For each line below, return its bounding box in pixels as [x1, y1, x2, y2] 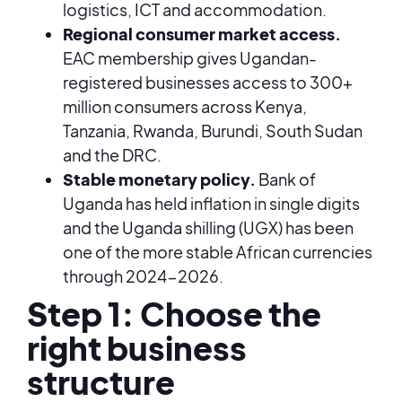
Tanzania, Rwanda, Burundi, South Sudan [63, 120, 363, 141]
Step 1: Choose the [27, 293, 321, 334]
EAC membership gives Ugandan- [63, 48, 317, 68]
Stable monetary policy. [63, 169, 256, 189]
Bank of [256, 169, 316, 189]
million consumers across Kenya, [63, 96, 307, 117]
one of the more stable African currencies [63, 241, 372, 262]
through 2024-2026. [63, 266, 223, 286]
